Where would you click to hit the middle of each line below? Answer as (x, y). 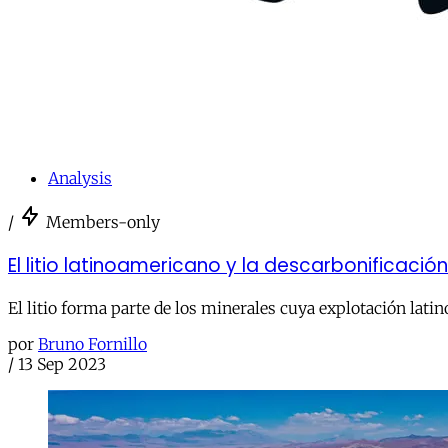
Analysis (80, 177)
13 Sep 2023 (62, 364)
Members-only (103, 221)
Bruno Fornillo (92, 344)
